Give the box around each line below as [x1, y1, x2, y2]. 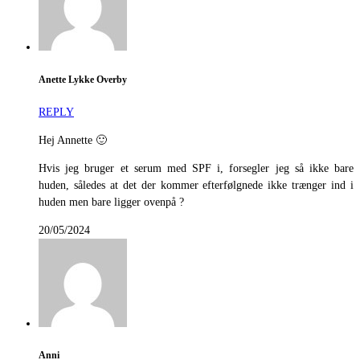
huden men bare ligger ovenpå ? [39, 195, 184, 208]
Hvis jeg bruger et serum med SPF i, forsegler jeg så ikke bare [39, 162, 354, 174]
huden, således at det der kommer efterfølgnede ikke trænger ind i [39, 178, 354, 191]
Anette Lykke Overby [39, 74, 127, 85]
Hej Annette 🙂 [39, 133, 107, 146]
